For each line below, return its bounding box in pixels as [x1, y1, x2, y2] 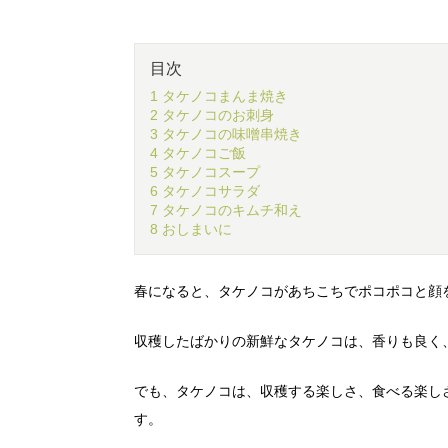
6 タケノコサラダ [150, 183, 260, 199]
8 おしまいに [150, 221, 232, 237]
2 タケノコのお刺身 [150, 107, 274, 123]
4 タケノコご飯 [150, 145, 246, 161]
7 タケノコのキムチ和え [150, 202, 302, 218]
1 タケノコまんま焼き [150, 88, 288, 104]
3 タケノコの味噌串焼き [150, 126, 302, 142]
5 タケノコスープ [150, 164, 260, 180]
